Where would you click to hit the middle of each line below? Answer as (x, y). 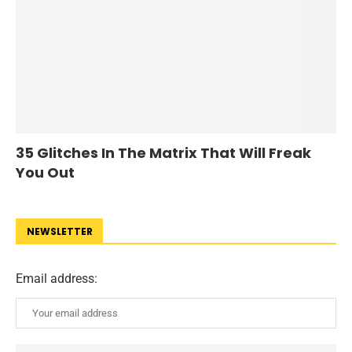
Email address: (57, 279)
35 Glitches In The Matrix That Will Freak (163, 153)
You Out (45, 172)
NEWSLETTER (60, 231)
